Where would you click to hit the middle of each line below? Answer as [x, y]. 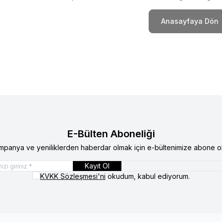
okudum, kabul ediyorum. [148, 176]
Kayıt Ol [97, 166]
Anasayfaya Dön [190, 21]
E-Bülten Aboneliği [111, 134]
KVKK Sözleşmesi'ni [73, 176]
